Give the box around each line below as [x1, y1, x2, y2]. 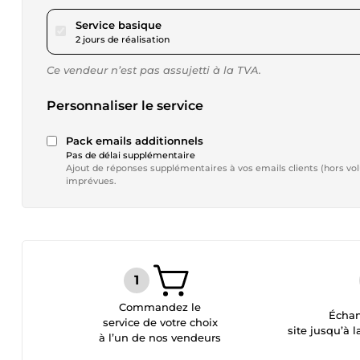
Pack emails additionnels [66, 134, 203, 147]
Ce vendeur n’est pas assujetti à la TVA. [47, 63, 261, 76]
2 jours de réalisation [76, 34, 170, 45]
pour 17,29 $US [161, 18, 238, 31]
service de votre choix [102, 316, 218, 329]
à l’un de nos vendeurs [99, 331, 222, 344]
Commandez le [119, 301, 202, 313]
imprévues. [66, 175, 117, 186]
